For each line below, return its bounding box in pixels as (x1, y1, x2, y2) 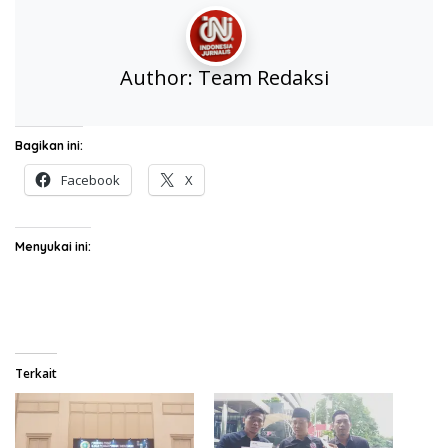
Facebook (61, 170, 120, 189)
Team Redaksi (197, 63, 329, 91)
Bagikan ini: (15, 137, 83, 153)
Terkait (15, 364, 57, 382)
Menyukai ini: (15, 238, 91, 254)
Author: (119, 63, 198, 91)
